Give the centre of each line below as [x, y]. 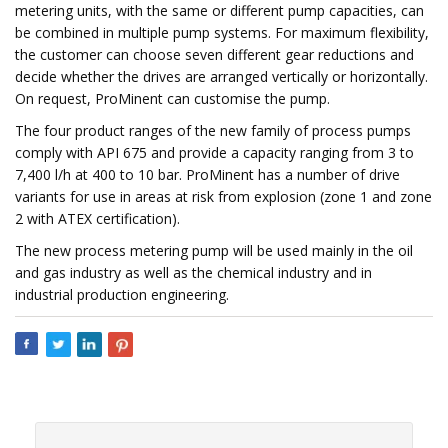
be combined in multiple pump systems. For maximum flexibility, [222, 32]
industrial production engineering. [122, 294]
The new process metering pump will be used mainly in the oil [214, 250]
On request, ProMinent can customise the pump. [172, 98]
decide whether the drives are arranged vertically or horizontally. [221, 76]
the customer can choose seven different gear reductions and [214, 54]
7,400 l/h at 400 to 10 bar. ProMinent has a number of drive [207, 174]
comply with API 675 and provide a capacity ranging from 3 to [214, 152]
